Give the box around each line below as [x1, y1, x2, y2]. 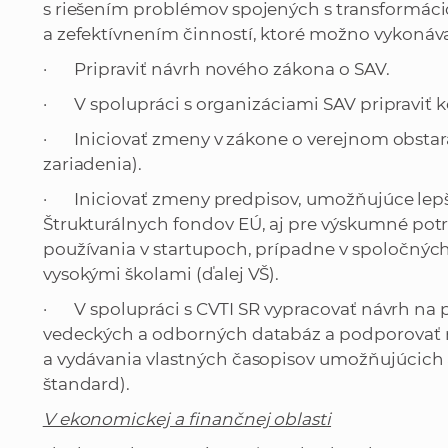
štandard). [42, 374, 131, 395]
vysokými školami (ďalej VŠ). [42, 264, 280, 285]
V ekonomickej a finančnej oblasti [42, 409, 332, 430]
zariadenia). [42, 154, 143, 175]
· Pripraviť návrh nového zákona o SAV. [42, 59, 390, 80]
